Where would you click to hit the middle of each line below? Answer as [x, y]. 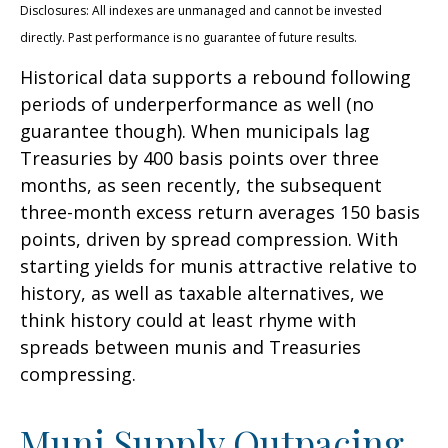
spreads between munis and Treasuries [190, 346]
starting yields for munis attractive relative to [218, 265]
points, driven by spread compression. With [209, 238]
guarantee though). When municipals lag [195, 130]
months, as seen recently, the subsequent [201, 184]
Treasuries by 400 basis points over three [199, 157]
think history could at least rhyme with [188, 319]
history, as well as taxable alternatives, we [202, 292]
